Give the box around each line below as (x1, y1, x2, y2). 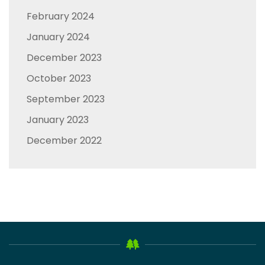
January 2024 (27, 30, 90, 44)
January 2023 (27, 112, 89, 127)
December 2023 (27, 50, 102, 64)
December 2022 (27, 133, 102, 147)
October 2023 (27, 71, 91, 85)
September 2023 (27, 92, 105, 106)
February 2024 (27, 9, 95, 23)
